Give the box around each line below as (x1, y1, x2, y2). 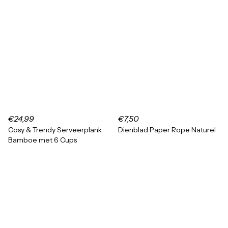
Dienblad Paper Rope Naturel (118, 125, 216, 134)
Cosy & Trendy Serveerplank (8, 125, 102, 134)
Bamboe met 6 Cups (8, 135, 77, 145)
